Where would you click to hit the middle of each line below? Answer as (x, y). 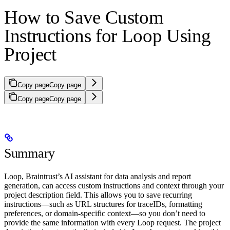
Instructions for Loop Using (108, 35)
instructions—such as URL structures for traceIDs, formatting (103, 204)
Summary (30, 153)
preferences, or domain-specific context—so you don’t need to (105, 213)
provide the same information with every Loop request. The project (112, 223)
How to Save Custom (84, 17)
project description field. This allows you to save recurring (98, 195)
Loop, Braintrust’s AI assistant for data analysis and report (98, 176)
